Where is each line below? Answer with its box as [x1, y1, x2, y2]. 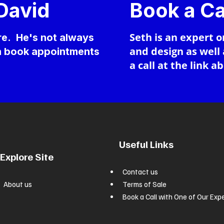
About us [3, 179, 32, 188]
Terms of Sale [122, 179, 167, 188]
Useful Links [118, 137, 173, 150]
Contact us [122, 167, 158, 176]
